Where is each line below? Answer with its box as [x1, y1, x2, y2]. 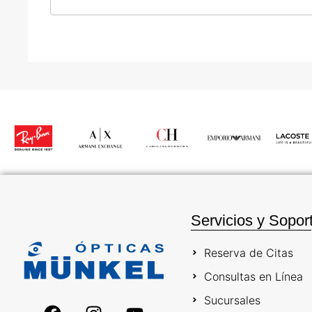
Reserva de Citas [203, 245, 293, 260]
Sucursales [203, 292, 260, 307]
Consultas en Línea [203, 269, 303, 283]
